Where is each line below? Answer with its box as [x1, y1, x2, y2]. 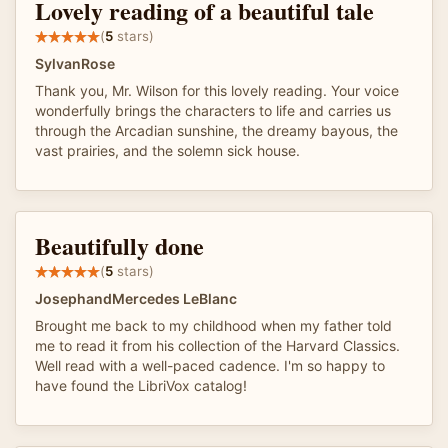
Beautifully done [35, 227, 204, 263]
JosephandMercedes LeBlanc [35, 289, 237, 307]
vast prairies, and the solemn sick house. [35, 141, 300, 159]
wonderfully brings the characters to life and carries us [35, 101, 391, 119]
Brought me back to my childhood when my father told [35, 316, 392, 334]
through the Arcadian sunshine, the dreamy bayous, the [35, 121, 398, 139]
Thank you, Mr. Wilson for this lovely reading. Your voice [35, 81, 399, 99]
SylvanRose [35, 54, 115, 72]
